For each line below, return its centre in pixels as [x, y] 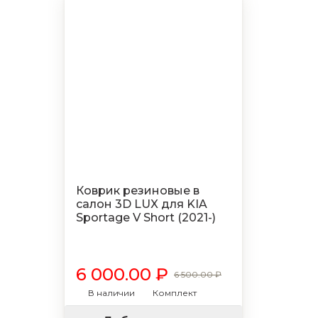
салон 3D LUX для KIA [142, 204]
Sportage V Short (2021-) [146, 218]
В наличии [111, 293]
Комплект [175, 293]
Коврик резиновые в [138, 191]
